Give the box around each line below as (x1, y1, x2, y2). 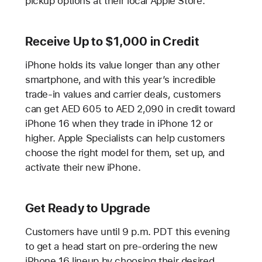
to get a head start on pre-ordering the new (25, 240, 218, 252)
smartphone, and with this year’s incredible (25, 73, 216, 85)
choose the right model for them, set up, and (25, 146, 225, 158)
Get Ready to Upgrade (25, 200, 151, 215)
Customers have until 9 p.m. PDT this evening (25, 225, 230, 237)
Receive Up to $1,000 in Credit (25, 33, 199, 49)
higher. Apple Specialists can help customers (25, 132, 225, 144)
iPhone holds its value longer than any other (25, 58, 220, 71)
